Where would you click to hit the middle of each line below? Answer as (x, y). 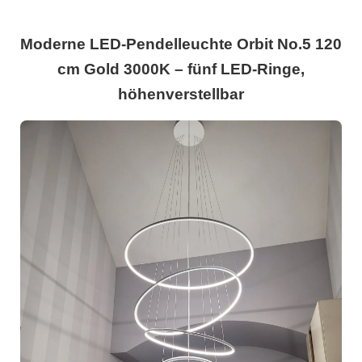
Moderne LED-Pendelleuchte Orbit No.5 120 (181, 44)
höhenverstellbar (181, 95)
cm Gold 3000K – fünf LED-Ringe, (181, 69)
